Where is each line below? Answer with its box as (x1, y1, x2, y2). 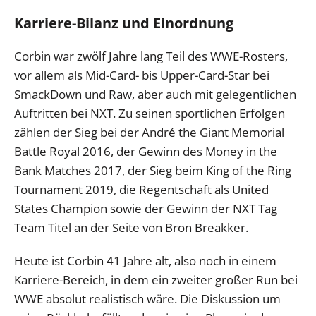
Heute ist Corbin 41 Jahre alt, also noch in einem (14, 253, 276, 269)
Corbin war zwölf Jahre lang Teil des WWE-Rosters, (14, 48, 288, 65)
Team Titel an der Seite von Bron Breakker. (14, 219, 248, 236)
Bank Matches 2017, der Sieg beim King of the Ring (14, 162, 291, 179)
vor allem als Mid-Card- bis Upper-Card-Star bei (14, 67, 269, 84)
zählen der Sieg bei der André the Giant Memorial (14, 124, 284, 141)
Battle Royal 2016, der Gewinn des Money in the (14, 143, 277, 160)
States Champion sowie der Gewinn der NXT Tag (14, 200, 277, 217)
